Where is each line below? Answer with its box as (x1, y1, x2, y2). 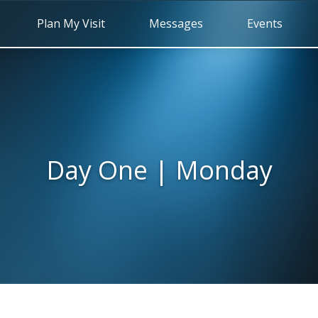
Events (247, 16, 283, 31)
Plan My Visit (37, 16, 105, 31)
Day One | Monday (45, 152, 273, 187)
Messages (149, 16, 203, 31)
